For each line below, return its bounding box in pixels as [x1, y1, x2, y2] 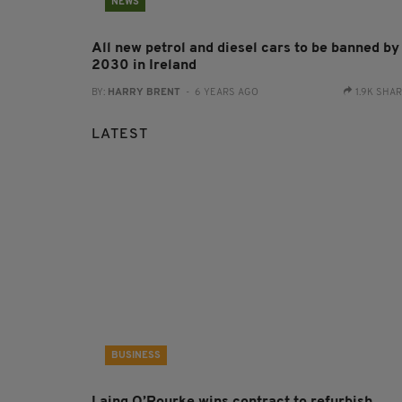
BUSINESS [111, 351, 161, 362]
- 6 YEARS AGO [180, 88, 258, 99]
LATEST [92, 127, 148, 143]
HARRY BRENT [108, 88, 180, 99]
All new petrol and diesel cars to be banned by [92, 41, 399, 57]
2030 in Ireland [92, 58, 197, 74]
